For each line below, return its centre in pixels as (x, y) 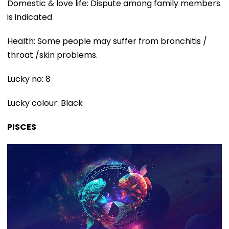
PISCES (22, 127)
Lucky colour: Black (45, 103)
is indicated (30, 17)
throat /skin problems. (52, 55)
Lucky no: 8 (29, 79)
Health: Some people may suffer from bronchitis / (107, 41)
